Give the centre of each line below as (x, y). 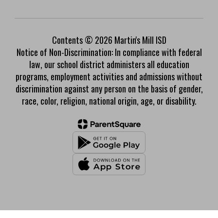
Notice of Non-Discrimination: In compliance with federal (109, 52)
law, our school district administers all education (109, 64)
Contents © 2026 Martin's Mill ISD (109, 40)
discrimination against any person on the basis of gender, (109, 89)
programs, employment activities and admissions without (109, 76)
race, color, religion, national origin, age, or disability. (109, 101)
